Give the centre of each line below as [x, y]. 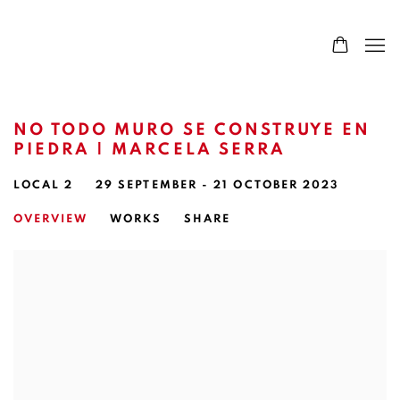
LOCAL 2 [43, 185]
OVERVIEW [50, 219]
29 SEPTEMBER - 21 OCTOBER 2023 [218, 185]
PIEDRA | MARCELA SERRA [150, 149]
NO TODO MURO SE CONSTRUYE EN [192, 129]
